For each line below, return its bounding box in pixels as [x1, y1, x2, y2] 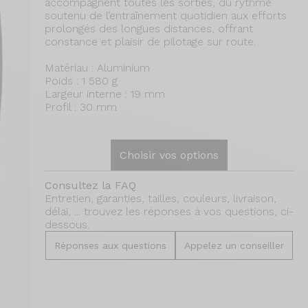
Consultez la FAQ [44, 179, 136, 192]
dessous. [44, 218, 89, 231]
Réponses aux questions [54, 240, 167, 251]
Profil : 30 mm [44, 100, 117, 113]
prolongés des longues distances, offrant [44, 22, 253, 35]
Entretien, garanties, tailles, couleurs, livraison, [44, 192, 276, 205]
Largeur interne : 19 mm [44, 87, 165, 100]
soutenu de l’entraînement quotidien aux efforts [44, 9, 287, 22]
